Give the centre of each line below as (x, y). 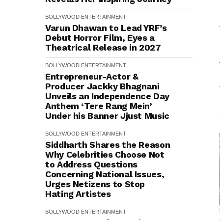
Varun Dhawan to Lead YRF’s (106, 28)
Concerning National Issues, (105, 174)
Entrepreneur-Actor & (92, 76)
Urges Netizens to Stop (95, 184)
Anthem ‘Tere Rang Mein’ (99, 106)
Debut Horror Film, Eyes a (100, 38)
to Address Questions (91, 164)
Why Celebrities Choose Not (105, 154)
